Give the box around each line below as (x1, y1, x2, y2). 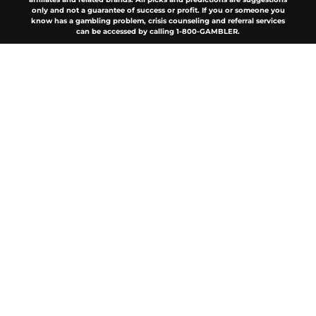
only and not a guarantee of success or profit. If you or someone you (31, 6, 285, 16)
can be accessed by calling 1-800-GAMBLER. (76, 27, 240, 37)
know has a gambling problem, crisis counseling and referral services (31, 16, 285, 26)
